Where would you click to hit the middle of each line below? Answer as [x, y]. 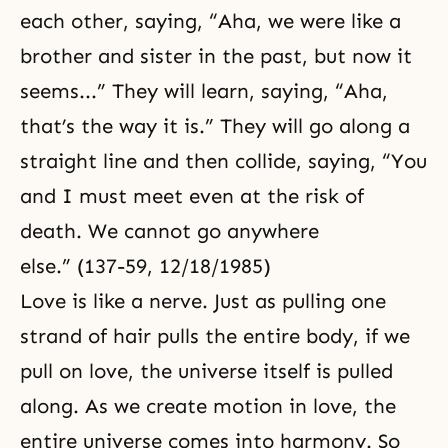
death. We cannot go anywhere [169, 231]
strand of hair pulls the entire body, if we [215, 336]
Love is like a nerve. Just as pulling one [203, 301]
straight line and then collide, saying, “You [223, 161]
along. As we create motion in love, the [208, 406]
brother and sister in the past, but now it [216, 56]
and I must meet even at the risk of [192, 196]
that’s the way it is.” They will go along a [215, 126]
